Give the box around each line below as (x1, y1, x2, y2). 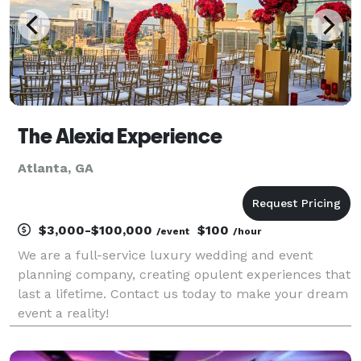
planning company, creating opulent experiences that (18, 266, 351, 282)
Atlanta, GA (18, 160, 93, 176)
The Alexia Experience (18, 123, 222, 148)
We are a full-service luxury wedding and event (18, 247, 313, 263)
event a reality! (18, 305, 109, 321)
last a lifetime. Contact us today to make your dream (18, 285, 348, 301)
